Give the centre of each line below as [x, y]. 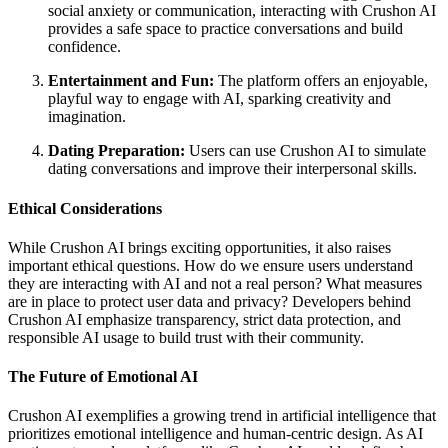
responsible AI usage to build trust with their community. [186, 337]
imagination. [87, 117]
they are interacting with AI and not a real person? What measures [215, 283]
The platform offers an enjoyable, [321, 81]
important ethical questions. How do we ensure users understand [210, 265]
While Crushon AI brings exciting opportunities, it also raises [199, 247]
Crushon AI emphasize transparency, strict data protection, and [204, 319]
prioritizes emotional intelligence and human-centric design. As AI [215, 434]
